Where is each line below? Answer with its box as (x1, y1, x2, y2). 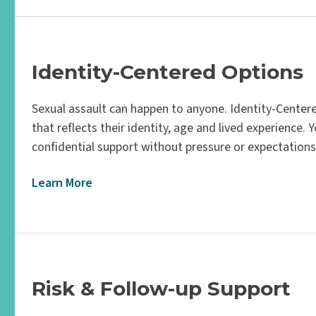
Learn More (32, 174, 93, 192)
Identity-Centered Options (32, 60, 304, 84)
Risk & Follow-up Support (32, 276, 291, 300)
